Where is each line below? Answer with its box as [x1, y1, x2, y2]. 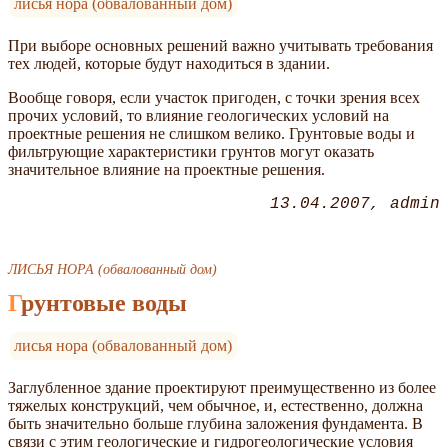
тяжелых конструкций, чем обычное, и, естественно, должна [8, 397, 423, 415]
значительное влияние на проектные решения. [8, 161, 325, 179]
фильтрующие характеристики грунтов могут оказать [8, 143, 374, 161]
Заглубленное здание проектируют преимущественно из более [8, 379, 436, 397]
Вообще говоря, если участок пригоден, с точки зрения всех [8, 89, 420, 107]
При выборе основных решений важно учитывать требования [8, 37, 433, 55]
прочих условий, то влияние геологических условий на [8, 107, 389, 125]
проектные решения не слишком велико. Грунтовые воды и [8, 125, 415, 143]
